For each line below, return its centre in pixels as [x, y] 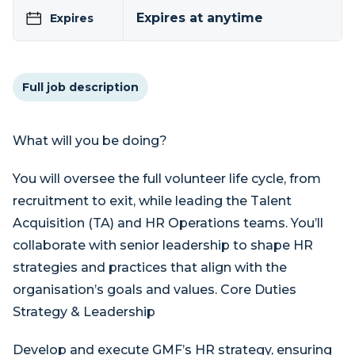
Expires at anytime [199, 18]
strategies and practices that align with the [150, 267]
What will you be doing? [90, 141]
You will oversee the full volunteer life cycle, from [167, 179]
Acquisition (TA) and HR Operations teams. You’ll [168, 223]
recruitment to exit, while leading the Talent [152, 201]
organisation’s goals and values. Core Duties [155, 290]
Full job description [80, 87]
